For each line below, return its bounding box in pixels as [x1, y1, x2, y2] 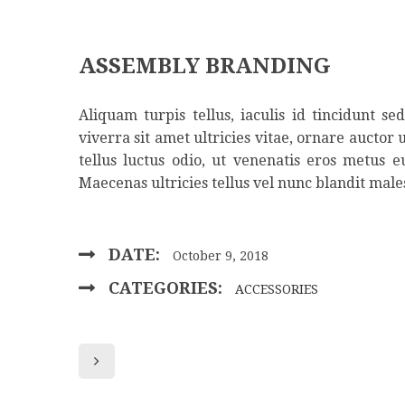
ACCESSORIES [235, 282, 318, 297]
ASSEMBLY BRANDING [79, 53, 331, 80]
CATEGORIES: [108, 278, 222, 298]
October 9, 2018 [173, 249, 268, 264]
